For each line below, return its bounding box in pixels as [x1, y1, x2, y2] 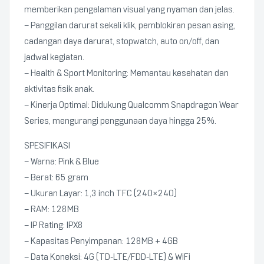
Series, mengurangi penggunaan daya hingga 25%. [24, 115, 216, 126]
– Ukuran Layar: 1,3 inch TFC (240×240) [24, 188, 177, 199]
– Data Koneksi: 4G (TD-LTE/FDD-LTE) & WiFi [24, 252, 190, 262]
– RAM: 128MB [24, 204, 79, 214]
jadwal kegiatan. [24, 52, 84, 62]
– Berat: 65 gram [24, 172, 88, 183]
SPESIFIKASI [24, 140, 70, 151]
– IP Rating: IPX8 [24, 220, 83, 230]
